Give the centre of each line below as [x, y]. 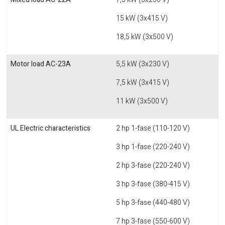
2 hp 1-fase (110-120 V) [153, 128]
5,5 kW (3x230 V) [143, 64]
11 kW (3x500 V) [142, 101]
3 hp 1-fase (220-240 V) [153, 147]
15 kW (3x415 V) [142, 18]
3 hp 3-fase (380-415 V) [153, 184]
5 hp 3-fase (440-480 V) [153, 203]
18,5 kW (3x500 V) [145, 37]
